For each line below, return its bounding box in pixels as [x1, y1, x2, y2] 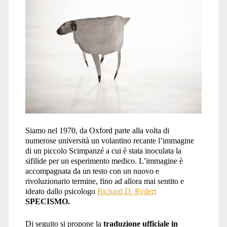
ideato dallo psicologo [25, 186, 97, 196]
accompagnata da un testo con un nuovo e [25, 166, 159, 175]
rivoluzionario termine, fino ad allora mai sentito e [25, 176, 184, 185]
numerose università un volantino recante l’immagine [25, 136, 194, 145]
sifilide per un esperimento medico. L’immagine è [25, 156, 183, 165]
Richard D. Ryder [97, 186, 154, 196]
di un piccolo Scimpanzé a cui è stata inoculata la [25, 146, 181, 155]
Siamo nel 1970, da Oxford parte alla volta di [25, 126, 169, 135]
